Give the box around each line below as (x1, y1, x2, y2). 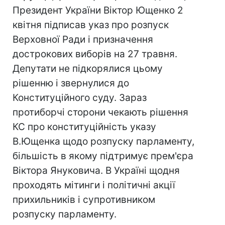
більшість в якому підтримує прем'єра (13, 150, 193, 162)
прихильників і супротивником (13, 194, 155, 205)
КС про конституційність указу (13, 121, 156, 133)
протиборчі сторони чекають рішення (13, 106, 188, 118)
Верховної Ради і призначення (13, 34, 153, 45)
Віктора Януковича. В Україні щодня (13, 165, 180, 176)
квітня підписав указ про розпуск (13, 19, 169, 31)
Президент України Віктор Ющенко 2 (13, 5, 183, 16)
